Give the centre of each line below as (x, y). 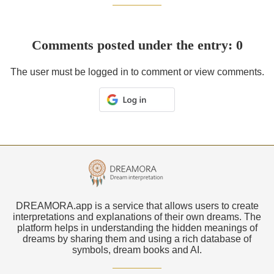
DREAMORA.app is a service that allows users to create (137, 206)
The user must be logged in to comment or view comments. (137, 72)
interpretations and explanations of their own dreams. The (137, 217)
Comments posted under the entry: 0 (137, 45)
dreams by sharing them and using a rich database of (137, 239)
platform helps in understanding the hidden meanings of (137, 228)
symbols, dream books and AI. (137, 250)
